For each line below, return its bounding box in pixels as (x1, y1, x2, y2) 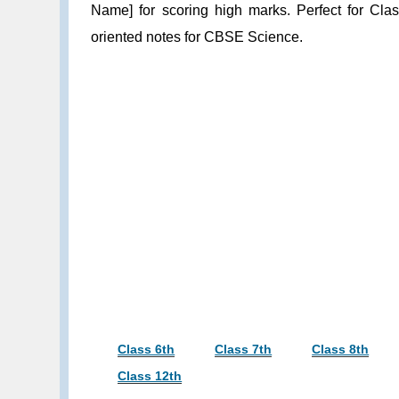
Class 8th (312, 341, 370, 356)
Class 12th (118, 368, 183, 383)
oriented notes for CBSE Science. (91, 28, 304, 45)
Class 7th (215, 341, 273, 356)
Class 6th (118, 341, 175, 356)
